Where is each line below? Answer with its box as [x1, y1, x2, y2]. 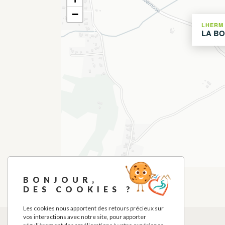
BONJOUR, [23, 175, 98, 184]
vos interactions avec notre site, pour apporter [23, 213, 146, 220]
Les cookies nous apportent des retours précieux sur [23, 204, 164, 212]
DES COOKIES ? [23, 184, 134, 194]
